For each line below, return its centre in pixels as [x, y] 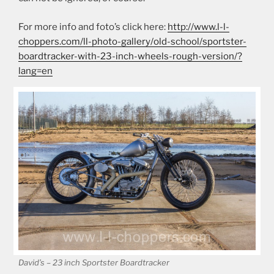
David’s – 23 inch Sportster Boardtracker [94, 263]
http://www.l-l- [198, 27]
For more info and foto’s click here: [93, 27]
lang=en [35, 71]
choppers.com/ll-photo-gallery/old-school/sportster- [132, 41]
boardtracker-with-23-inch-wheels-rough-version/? [130, 56]
